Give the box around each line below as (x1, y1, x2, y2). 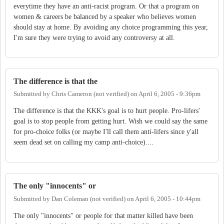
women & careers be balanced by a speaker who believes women (13, 13, 196, 21)
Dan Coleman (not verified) (51, 195, 125, 202)
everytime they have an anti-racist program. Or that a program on (13, 2, 199, 10)
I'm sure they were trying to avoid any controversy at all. (13, 34, 175, 42)
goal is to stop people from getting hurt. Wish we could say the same (13, 117, 207, 125)
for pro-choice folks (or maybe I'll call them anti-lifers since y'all (13, 128, 198, 136)
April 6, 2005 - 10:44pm (135, 195, 200, 202)
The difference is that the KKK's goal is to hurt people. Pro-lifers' (13, 107, 200, 115)
